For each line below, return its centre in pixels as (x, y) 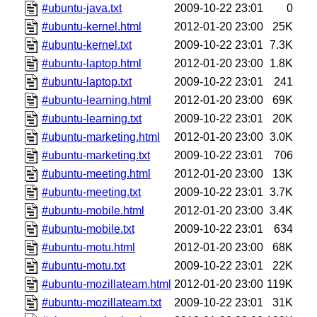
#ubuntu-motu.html (89, 247)
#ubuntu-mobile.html (93, 210)
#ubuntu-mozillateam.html (107, 284)
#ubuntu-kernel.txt (87, 45)
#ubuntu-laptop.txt (87, 81)
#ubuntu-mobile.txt (88, 229)
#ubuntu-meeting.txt (92, 192)
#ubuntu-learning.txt (92, 118)
